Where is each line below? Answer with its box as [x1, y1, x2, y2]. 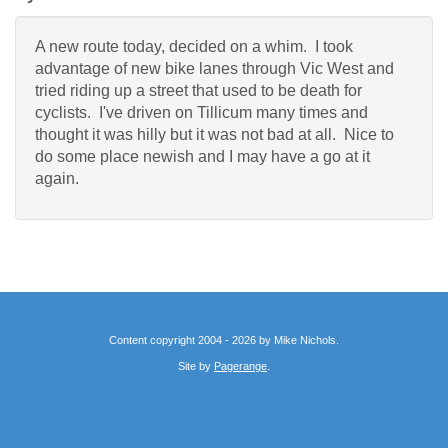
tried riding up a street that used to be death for [35, 81, 362, 99]
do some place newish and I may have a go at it [35, 147, 370, 165]
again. [35, 169, 79, 187]
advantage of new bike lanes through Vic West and [35, 59, 394, 77]
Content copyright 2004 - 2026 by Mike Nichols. [109, 333, 339, 346]
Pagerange [214, 359, 267, 372]
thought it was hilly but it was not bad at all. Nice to [35, 125, 394, 143]
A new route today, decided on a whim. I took [35, 37, 353, 55]
